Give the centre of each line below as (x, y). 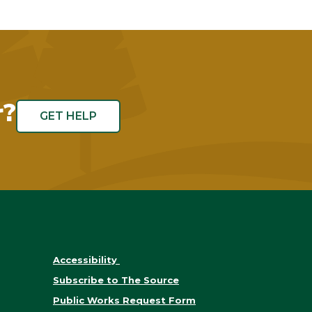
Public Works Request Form (124, 300)
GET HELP (68, 116)
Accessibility (86, 260)
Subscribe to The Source (116, 280)
